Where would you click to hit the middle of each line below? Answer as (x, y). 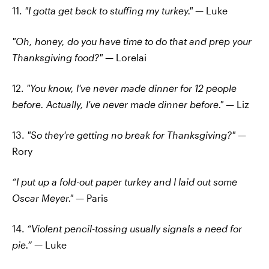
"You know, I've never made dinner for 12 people (131, 88)
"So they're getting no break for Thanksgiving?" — (137, 135)
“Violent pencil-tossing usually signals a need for (134, 229)
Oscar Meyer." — (49, 198)
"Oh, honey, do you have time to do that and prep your (132, 41)
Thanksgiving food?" (57, 58)
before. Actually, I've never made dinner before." (118, 104)
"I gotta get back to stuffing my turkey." (110, 11)
